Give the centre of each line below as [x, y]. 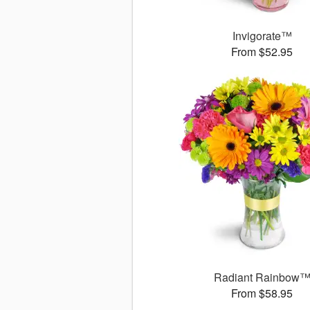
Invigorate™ [262, 36]
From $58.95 [262, 293]
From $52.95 [262, 52]
